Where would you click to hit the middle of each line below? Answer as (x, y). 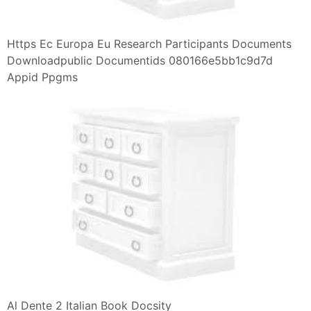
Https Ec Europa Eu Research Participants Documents (149, 43)
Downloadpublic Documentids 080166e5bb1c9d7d (140, 60)
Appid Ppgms (42, 77)
